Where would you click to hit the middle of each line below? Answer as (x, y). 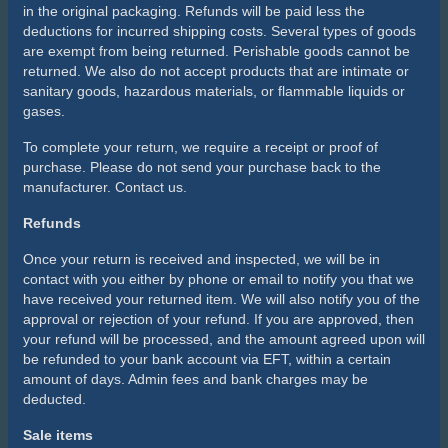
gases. (44, 110)
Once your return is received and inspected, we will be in (201, 258)
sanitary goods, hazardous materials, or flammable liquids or (214, 90)
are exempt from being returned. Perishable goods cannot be (216, 50)
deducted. (54, 398)
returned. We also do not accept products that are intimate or (216, 70)
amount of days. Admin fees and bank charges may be (195, 378)
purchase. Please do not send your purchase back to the (202, 166)
